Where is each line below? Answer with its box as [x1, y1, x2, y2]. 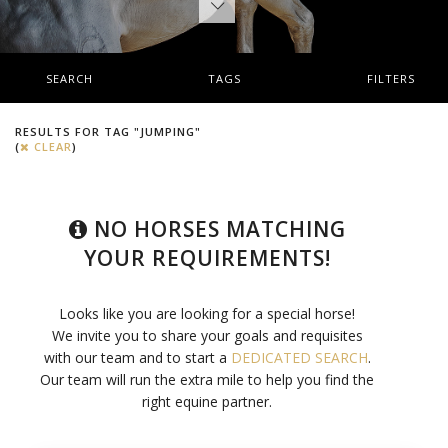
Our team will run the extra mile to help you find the [40, 369, 375, 389]
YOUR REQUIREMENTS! [83, 243, 331, 272]
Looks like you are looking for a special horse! [59, 303, 356, 323]
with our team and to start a [43, 347, 231, 367]
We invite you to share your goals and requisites [51, 325, 363, 345]
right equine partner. [142, 391, 273, 411]
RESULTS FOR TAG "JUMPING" [15, 124, 202, 140]
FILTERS [367, 70, 416, 86]
